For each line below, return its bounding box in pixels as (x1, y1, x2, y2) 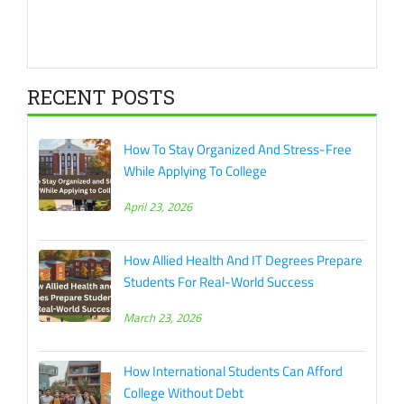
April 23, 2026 (124, 197, 192, 216)
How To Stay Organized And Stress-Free (124, 138, 352, 160)
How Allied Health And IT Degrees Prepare (124, 249, 363, 271)
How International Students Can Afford (124, 360, 343, 381)
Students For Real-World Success (124, 271, 314, 292)
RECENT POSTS (27, 83, 175, 110)
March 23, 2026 (124, 308, 201, 326)
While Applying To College (124, 160, 267, 181)
